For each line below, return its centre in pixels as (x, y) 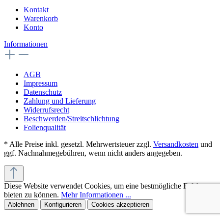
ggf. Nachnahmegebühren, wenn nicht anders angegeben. (93, 153)
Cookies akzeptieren (120, 204)
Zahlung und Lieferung (60, 101)
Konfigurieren (63, 204)
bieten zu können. (32, 194)
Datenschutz (43, 92)
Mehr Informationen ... (96, 194)
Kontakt (36, 9)
